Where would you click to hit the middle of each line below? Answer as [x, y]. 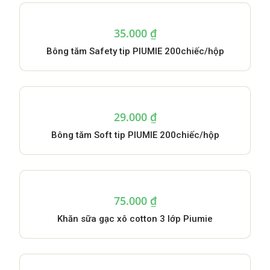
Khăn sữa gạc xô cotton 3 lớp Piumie [135, 219]
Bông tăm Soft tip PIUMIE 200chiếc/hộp [135, 135]
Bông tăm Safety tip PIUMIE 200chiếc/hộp [135, 51]
